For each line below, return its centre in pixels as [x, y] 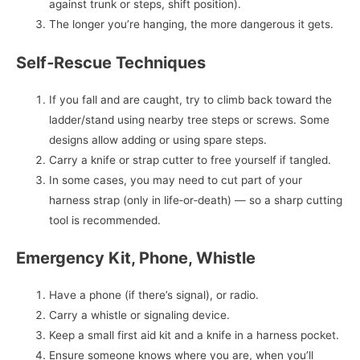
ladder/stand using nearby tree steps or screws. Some [190, 119]
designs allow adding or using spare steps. [158, 139]
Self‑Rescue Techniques [111, 62]
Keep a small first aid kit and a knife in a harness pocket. [194, 335]
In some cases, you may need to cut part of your [176, 180]
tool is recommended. [105, 220]
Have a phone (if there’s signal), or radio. [154, 295]
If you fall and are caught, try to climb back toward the [191, 99]
